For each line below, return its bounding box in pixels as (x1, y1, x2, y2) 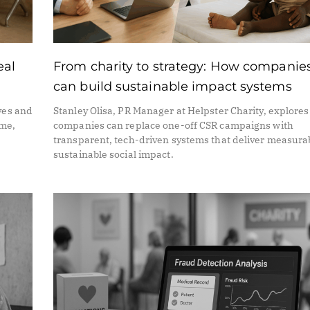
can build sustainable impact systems (53, 78, 292, 94)
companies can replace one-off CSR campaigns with (53, 118, 293, 131)
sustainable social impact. (53, 147, 174, 161)
